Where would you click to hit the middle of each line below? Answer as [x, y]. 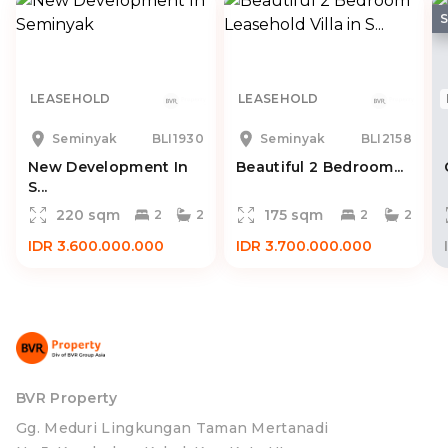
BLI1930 [177, 138]
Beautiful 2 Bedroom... [320, 167]
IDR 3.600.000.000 [96, 246]
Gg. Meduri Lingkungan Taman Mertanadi [172, 428]
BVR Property [67, 398]
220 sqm [88, 215]
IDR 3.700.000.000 [304, 246]
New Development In [108, 167]
